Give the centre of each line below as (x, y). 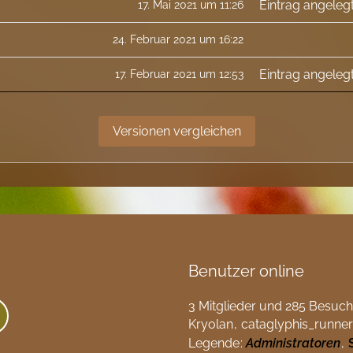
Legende (214, 343)
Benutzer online (246, 271)
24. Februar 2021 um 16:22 (178, 39)
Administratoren (293, 343)
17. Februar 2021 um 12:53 (180, 74)
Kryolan (211, 324)
